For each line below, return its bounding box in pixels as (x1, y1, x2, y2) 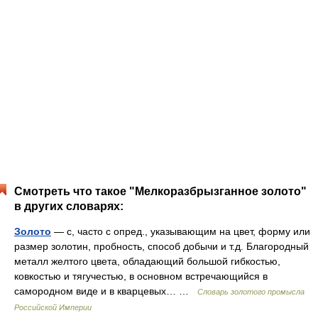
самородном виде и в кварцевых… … (14, 285, 197, 297)
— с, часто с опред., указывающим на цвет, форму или (51, 226, 310, 237)
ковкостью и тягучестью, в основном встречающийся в (14, 270, 268, 282)
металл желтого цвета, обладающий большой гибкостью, (14, 256, 280, 267)
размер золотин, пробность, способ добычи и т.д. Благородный (14, 241, 309, 252)
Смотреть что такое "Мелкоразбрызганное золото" (14, 185, 307, 197)
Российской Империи (14, 303, 92, 312)
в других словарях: (14, 200, 124, 212)
